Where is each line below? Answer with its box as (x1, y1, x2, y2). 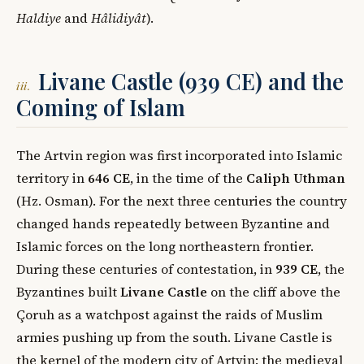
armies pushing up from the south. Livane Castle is (16, 327, 332, 346)
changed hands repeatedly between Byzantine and (16, 214, 330, 232)
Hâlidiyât (91, 8, 146, 27)
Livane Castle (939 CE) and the (38, 66, 344, 96)
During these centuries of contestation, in (16, 259, 275, 278)
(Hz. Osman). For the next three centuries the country (16, 191, 347, 210)
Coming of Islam (16, 92, 185, 122)
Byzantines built (16, 282, 120, 301)
